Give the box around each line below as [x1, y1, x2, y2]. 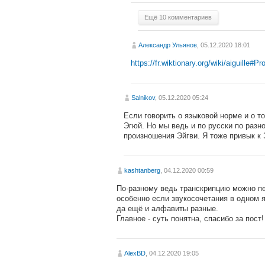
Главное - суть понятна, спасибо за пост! [117, 214, 264, 223]
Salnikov [131, 93, 155, 101]
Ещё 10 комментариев [144, 13, 212, 21]
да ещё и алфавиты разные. [117, 203, 218, 213]
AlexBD [124, 249, 146, 257]
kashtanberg [124, 166, 160, 174]
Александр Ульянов [138, 41, 197, 49]
